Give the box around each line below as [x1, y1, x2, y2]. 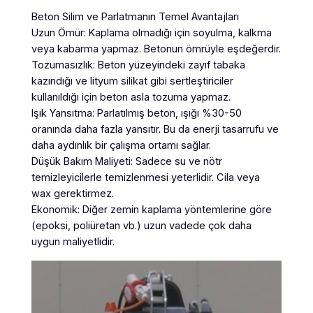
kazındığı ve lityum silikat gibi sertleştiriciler [31, 75, 233, 88]
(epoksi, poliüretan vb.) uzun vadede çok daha [31, 219, 252, 233]
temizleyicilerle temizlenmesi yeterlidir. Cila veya [31, 171, 260, 184]
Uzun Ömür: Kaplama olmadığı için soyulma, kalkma [31, 27, 272, 40]
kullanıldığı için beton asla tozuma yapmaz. [31, 91, 231, 104]
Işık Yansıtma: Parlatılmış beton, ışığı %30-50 [31, 107, 242, 120]
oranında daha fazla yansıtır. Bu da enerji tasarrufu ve [31, 123, 279, 136]
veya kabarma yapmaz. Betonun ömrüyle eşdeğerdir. [31, 43, 281, 56]
